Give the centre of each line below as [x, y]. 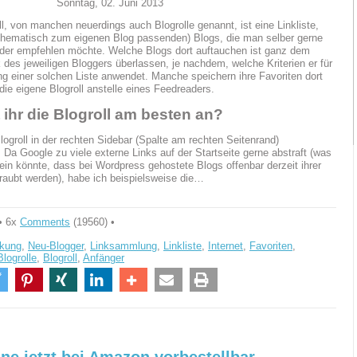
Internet [226, 245]
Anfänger [104, 257]
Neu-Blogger [56, 245]
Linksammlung [124, 245]
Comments [45, 222]
